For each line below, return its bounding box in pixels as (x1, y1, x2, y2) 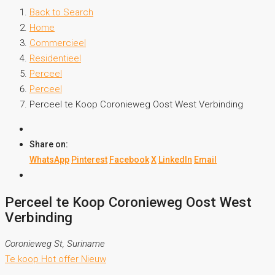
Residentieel (29, 53, 81, 64)
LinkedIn (158, 155, 192, 165)
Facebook (109, 155, 149, 165)
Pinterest (71, 155, 107, 165)
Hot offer (41, 254, 81, 265)
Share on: (29, 139, 68, 149)
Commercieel (29, 37, 86, 48)
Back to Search (29, 7, 93, 18)
